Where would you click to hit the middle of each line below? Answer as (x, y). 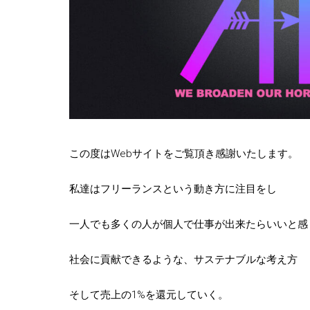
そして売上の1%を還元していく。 (148, 294)
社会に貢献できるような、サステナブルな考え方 (183, 259)
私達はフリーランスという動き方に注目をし (173, 189)
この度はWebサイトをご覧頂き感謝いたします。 (183, 153)
